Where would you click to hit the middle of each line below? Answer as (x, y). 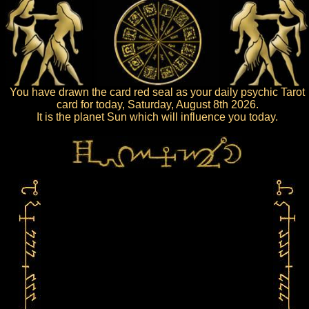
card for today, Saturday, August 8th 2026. (157, 104)
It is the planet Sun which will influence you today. (157, 117)
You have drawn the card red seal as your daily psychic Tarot (157, 92)
